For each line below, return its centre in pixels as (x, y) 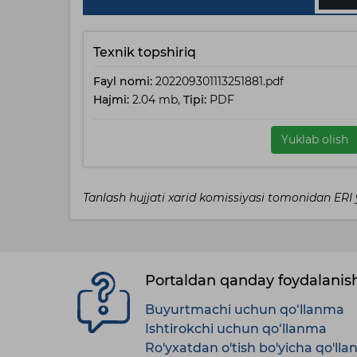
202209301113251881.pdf (218, 81)
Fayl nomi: (123, 81)
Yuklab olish (314, 139)
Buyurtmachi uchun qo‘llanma (245, 310)
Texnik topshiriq (145, 52)
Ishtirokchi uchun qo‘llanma (236, 329)
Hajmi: (111, 100)
